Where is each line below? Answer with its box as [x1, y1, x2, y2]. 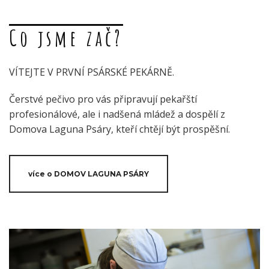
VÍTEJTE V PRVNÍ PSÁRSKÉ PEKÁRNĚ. [9, 65, 174, 79]
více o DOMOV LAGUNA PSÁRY [28, 169, 149, 179]
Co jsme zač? [9, 24, 123, 52]
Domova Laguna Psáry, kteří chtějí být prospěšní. [9, 122, 230, 136]
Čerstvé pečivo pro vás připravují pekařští [9, 92, 197, 106]
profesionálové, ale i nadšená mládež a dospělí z [9, 107, 225, 121]
